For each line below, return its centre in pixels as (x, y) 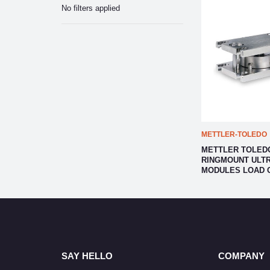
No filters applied (91, 8)
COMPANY (241, 256)
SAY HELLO (87, 256)
